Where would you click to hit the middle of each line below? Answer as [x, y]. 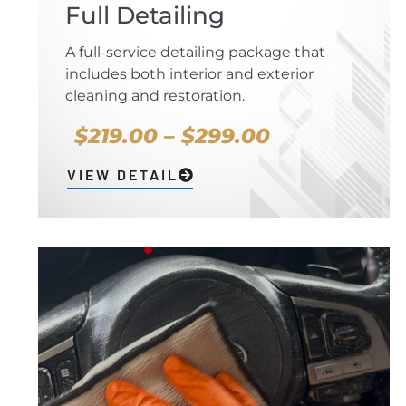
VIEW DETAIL [123, 175]
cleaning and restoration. [155, 96]
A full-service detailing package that [195, 53]
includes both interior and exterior [189, 74]
